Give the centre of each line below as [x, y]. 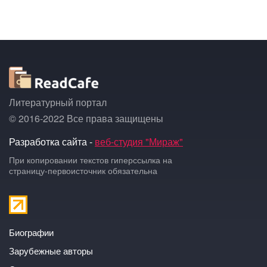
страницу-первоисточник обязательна [83, 171]
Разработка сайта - [52, 142]
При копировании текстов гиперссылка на [91, 160]
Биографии [31, 232]
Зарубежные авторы [51, 251]
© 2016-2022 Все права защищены [86, 119]
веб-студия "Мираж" [139, 142]
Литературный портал [58, 103]
